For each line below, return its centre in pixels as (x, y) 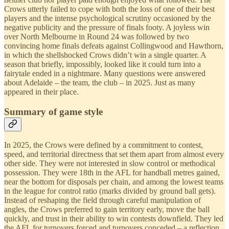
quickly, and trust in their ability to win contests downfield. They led (114, 219)
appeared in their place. (41, 91)
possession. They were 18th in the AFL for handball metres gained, (112, 173)
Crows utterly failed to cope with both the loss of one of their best (109, 9)
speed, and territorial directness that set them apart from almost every (114, 154)
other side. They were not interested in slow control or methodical (110, 164)
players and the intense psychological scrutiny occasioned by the (108, 18)
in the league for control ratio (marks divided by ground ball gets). (110, 191)
